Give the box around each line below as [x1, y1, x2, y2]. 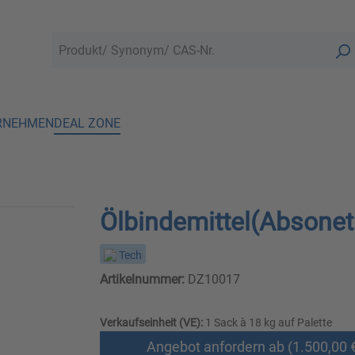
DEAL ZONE [54, 115, 120, 131]
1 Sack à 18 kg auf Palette [202, 316, 332, 330]
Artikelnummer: [99, 272, 185, 288]
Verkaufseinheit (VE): [99, 316, 203, 330]
